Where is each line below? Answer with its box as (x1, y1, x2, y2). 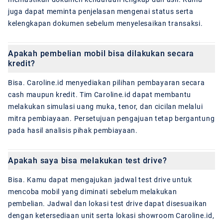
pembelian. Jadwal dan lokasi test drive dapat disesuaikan (8, 199, 207, 208)
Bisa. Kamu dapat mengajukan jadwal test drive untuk (8, 175, 192, 184)
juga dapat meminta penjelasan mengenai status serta (8, 7, 194, 15)
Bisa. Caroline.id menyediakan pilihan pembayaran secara (8, 78, 205, 87)
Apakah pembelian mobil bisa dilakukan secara (8, 48, 195, 58)
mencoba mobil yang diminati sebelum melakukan (8, 187, 177, 196)
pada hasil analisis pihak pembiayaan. (8, 126, 138, 134)
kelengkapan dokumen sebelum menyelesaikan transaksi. (8, 19, 203, 27)
